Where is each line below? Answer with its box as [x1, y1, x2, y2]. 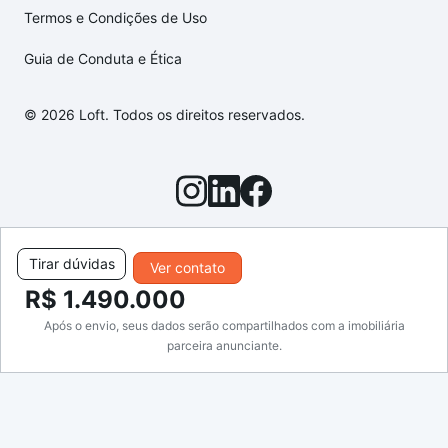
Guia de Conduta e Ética [24, 50, 182, 68]
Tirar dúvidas [28, 255, 115, 272]
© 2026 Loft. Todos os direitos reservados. [24, 106, 305, 124]
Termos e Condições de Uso [24, 9, 207, 27]
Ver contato [149, 259, 225, 276]
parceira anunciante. [166, 338, 282, 353]
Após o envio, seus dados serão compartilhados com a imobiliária [43, 318, 405, 333]
